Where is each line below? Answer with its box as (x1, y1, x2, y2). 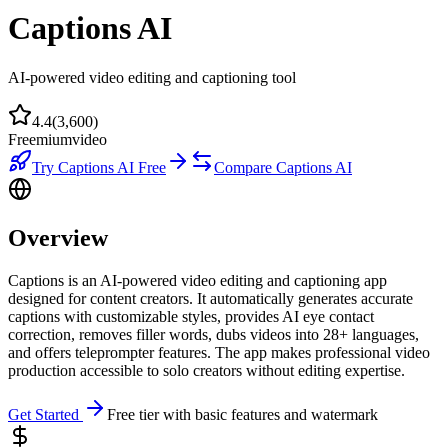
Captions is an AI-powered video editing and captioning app (8, 271, 387, 289)
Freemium (8, 130, 72, 148)
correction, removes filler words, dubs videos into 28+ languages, (8, 325, 419, 343)
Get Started (8, 405, 83, 423)
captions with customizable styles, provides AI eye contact (8, 307, 374, 325)
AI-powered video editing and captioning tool (8, 68, 296, 86)
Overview (8, 224, 108, 251)
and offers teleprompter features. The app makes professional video (8, 343, 430, 361)
